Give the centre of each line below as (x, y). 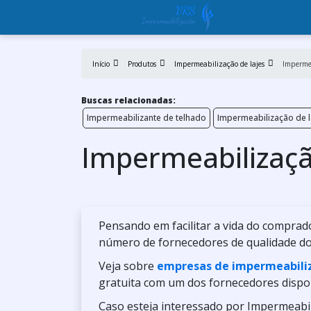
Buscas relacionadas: (128, 100)
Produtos (142, 64)
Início (101, 64)
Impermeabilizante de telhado (146, 118)
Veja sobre (128, 266)
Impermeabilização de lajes (219, 64)
